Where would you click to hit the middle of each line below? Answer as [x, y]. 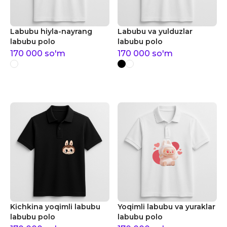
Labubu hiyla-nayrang [51, 31]
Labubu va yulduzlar [155, 31]
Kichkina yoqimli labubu [55, 207]
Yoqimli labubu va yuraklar [166, 207]
